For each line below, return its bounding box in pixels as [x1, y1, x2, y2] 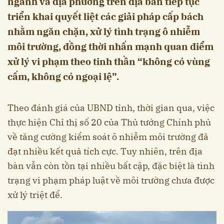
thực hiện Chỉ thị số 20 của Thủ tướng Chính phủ [7, 116, 211, 128]
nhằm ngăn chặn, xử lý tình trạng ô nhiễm [7, 25, 200, 37]
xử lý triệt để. [7, 188, 62, 200]
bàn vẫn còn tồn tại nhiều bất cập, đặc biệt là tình [7, 159, 214, 171]
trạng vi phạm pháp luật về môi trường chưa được [7, 174, 214, 186]
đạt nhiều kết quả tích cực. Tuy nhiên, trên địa [7, 145, 202, 157]
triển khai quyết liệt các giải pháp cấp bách [7, 10, 203, 22]
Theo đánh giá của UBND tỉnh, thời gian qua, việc [7, 101, 214, 113]
